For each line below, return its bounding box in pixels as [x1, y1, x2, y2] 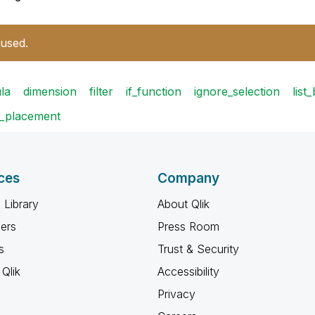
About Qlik [157, 197, 210, 211]
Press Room [157, 219, 219, 233]
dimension [23, 84, 77, 98]
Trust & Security [157, 242, 239, 256]
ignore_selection [194, 84, 280, 98]
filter [89, 84, 113, 98]
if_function [126, 84, 181, 98]
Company [157, 170, 219, 186]
